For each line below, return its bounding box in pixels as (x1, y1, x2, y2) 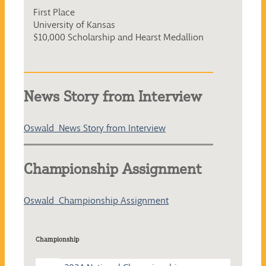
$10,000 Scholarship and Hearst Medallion (33, 30, 204, 43)
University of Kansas (33, 18, 115, 31)
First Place (33, 5, 75, 18)
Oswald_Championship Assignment (24, 194, 169, 207)
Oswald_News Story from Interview (24, 121, 166, 134)
